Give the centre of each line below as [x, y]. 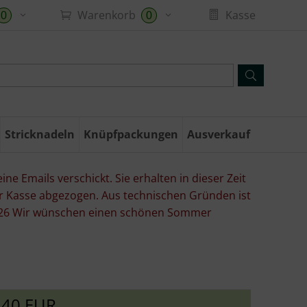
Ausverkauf [219, 134]
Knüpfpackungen [131, 134]
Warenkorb [107, 15]
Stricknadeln [40, 134]
